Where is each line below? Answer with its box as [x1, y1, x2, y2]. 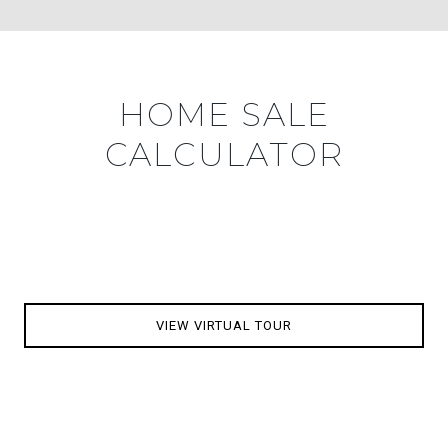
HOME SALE [118, 94, 330, 134]
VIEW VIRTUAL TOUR [156, 317, 292, 333]
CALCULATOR [104, 134, 344, 174]
